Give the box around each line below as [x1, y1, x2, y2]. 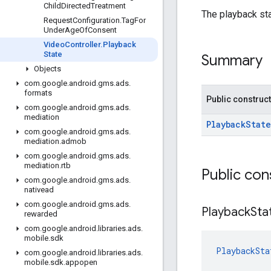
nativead [24, 185, 54, 194]
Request [44, 16, 73, 25]
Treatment [91, 1, 126, 10]
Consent [88, 25, 117, 34]
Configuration [73, 16, 120, 25]
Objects [34, 64, 61, 73]
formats [24, 88, 52, 97]
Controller [65, 40, 100, 49]
